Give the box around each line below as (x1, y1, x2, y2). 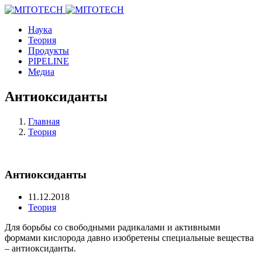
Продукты (28, 46, 69, 56)
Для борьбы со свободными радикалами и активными (5, 222, 220, 233)
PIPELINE (28, 56, 69, 66)
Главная (28, 116, 60, 126)
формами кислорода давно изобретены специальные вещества (5, 233, 254, 243)
